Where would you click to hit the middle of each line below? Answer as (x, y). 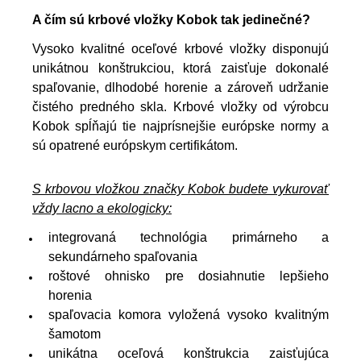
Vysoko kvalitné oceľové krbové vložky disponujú (180, 49)
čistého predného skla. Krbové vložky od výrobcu (180, 107)
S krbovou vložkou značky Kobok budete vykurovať (180, 189)
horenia (70, 296)
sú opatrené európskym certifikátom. (135, 146)
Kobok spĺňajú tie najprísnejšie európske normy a (180, 127)
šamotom (75, 334)
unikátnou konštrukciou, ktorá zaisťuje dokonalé (180, 68)
